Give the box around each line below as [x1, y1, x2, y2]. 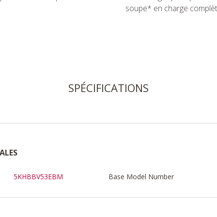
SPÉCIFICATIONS [68, 80, 149, 95]
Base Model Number [108, 172, 174, 182]
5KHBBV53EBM [14, 172, 63, 182]
